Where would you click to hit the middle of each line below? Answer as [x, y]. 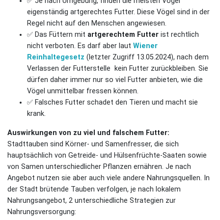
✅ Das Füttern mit [57, 35]
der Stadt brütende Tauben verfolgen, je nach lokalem [94, 189]
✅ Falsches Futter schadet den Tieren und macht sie [112, 102]
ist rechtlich [179, 35]
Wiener [145, 46]
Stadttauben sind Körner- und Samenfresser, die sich [93, 144]
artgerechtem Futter [123, 35]
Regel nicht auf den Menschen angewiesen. [97, 23]
